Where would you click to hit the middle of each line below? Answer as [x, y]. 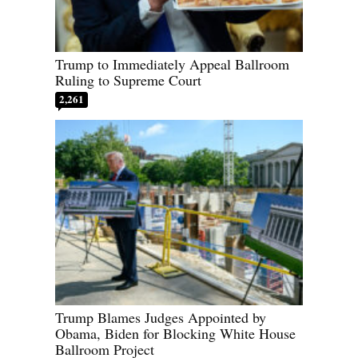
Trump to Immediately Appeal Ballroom [172, 64]
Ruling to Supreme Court [128, 80]
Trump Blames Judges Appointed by [161, 318]
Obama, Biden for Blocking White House [175, 334]
